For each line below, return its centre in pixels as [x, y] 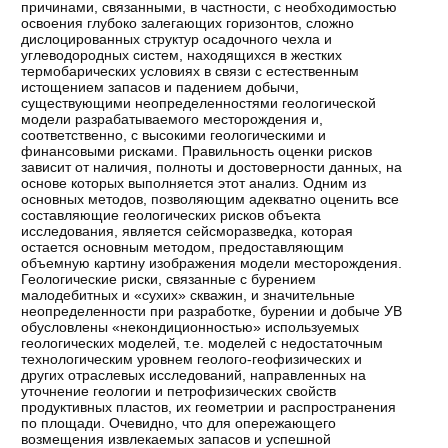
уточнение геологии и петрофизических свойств [179, 390]
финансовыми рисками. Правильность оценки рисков [197, 150]
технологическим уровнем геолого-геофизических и [192, 358]
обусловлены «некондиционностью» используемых [190, 326]
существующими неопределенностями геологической [199, 102]
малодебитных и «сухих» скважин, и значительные [188, 294]
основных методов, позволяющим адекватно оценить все [210, 198]
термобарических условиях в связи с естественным [190, 70]
